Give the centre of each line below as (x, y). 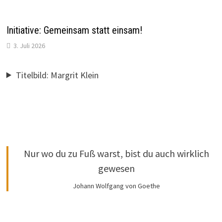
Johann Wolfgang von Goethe (116, 186)
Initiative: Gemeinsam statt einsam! (74, 30)
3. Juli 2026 (29, 45)
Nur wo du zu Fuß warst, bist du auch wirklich (116, 153)
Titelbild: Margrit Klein (57, 75)
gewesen (116, 168)
